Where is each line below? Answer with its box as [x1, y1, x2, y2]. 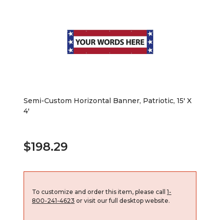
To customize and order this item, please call [32, 188, 167, 195]
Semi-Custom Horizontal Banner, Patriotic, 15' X [24, 96, 192, 105]
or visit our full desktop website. [75, 196, 170, 204]
